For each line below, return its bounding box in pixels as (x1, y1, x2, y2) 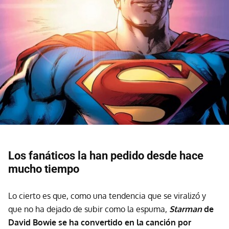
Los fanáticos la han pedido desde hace (8, 149, 203, 162)
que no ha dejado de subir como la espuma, (8, 203, 169, 214)
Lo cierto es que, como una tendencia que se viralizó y (8, 190, 206, 201)
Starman (169, 203, 202, 214)
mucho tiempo (8, 162, 79, 175)
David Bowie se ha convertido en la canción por (8, 217, 191, 227)
